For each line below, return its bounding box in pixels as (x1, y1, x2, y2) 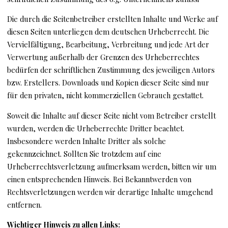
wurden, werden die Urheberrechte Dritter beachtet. (7, 123, 185, 133)
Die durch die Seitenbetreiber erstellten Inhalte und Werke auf (7, 13, 218, 24)
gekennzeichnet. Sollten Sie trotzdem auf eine (7, 148, 162, 159)
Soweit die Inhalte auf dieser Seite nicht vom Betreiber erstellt (7, 110, 216, 121)
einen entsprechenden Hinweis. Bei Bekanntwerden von (7, 174, 192, 184)
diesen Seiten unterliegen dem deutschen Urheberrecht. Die (7, 26, 210, 37)
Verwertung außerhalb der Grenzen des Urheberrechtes (7, 51, 200, 62)
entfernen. (7, 199, 42, 210)
